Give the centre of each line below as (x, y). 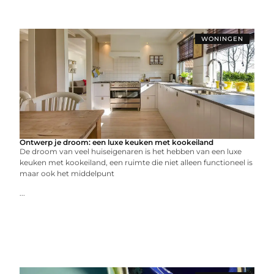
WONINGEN (222, 39)
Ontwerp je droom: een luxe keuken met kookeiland (117, 142)
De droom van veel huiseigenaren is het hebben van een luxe (131, 151)
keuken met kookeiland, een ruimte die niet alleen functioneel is (136, 162)
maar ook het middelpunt (67, 173)
